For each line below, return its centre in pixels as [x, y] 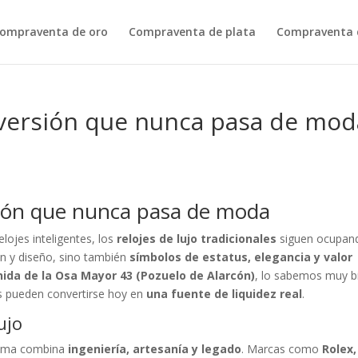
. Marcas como [282, 349]
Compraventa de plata [192, 32]
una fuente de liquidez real [225, 294]
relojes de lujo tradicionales [197, 239]
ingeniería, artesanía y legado [155, 349]
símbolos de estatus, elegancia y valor [241, 257]
